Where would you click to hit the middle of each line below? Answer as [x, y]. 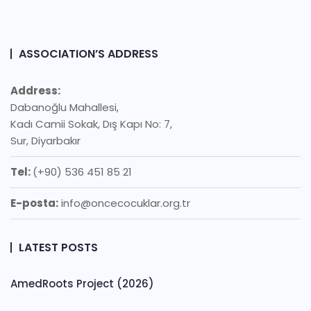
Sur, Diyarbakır [45, 141]
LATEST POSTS [58, 247]
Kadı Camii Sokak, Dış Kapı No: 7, [91, 124]
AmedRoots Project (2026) [82, 284]
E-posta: [34, 203]
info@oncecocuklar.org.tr [124, 203]
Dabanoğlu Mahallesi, [65, 107]
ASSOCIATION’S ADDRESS [89, 54]
